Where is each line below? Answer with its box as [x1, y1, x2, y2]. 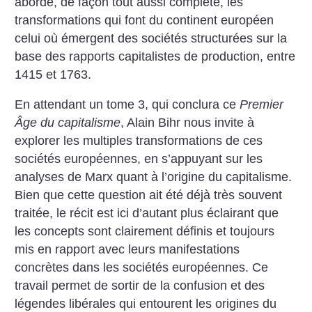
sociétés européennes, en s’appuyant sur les [15, 152, 263, 166]
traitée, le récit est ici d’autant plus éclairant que [15, 206, 279, 221]
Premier [240, 97, 284, 112]
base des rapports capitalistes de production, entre [15, 49, 296, 63]
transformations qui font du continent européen [15, 13, 274, 27]
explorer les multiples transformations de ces [15, 134, 263, 148]
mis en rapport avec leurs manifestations [15, 242, 240, 257]
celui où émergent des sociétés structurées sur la [15, 31, 288, 45]
